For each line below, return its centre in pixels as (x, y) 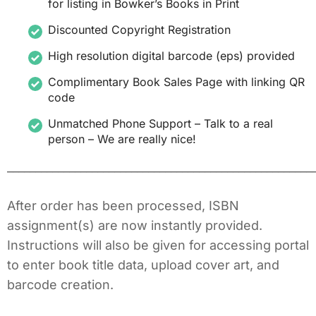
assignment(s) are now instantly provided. (135, 225)
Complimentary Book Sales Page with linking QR (176, 82)
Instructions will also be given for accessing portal (158, 245)
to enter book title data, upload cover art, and (143, 265)
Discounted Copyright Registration (139, 30)
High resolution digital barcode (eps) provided (171, 56)
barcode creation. (60, 285)
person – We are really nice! (122, 139)
